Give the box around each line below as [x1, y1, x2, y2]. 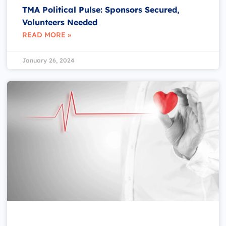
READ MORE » [22, 30, 71, 39]
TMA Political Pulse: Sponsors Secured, [22, 4, 180, 15]
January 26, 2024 [22, 56, 75, 64]
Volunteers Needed [22, 17, 97, 27]
